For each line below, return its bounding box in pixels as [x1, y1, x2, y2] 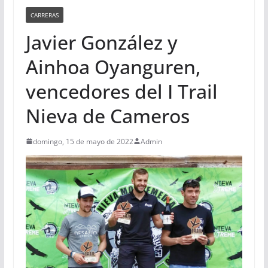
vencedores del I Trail [25, 78, 218, 104]
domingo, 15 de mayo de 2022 [32, 136, 133, 147]
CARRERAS [30, 10, 59, 19]
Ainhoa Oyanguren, [25, 53, 201, 80]
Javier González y [25, 29, 178, 55]
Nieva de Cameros [25, 102, 190, 129]
